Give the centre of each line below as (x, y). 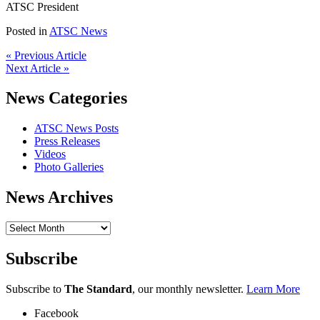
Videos (50, 154)
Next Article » (37, 68)
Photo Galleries (69, 167)
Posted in (27, 31)
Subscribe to (35, 289)
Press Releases (67, 141)
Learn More (273, 289)
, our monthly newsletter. (189, 289)
